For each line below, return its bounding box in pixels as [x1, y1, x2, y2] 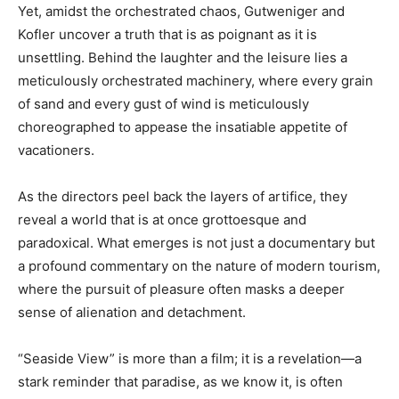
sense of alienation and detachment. [18, 303, 246, 321]
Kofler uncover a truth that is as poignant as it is [18, 25, 317, 43]
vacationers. [18, 141, 94, 159]
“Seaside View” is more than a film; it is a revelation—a [18, 349, 362, 367]
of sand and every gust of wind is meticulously [18, 94, 309, 112]
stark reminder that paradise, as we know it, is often [18, 372, 343, 390]
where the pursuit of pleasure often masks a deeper [18, 280, 345, 297]
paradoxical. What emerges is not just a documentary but [18, 233, 375, 251]
